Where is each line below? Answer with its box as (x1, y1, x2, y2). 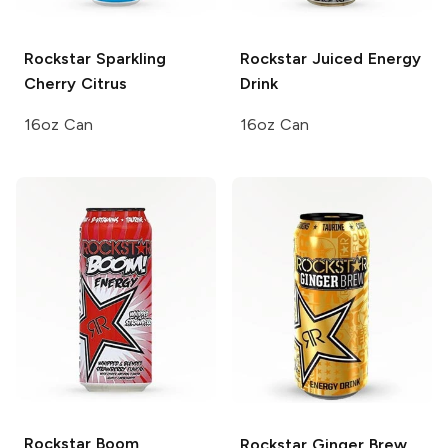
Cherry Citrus (24, 73, 127, 93)
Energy (362, 48, 421, 68)
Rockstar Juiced (240, 48, 363, 68)
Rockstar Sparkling (24, 48, 166, 68)
